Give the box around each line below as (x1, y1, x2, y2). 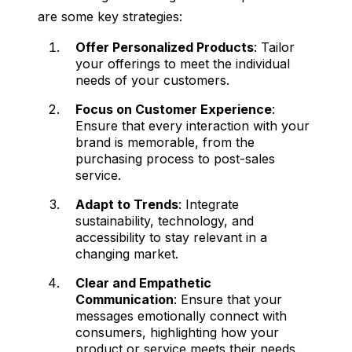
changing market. (75, 246, 178, 262)
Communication (75, 291, 174, 308)
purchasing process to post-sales (75, 151, 275, 167)
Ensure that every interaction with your (75, 118, 310, 134)
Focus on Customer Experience (75, 101, 272, 118)
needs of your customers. (75, 72, 229, 89)
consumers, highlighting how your (75, 324, 279, 341)
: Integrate (178, 196, 239, 213)
